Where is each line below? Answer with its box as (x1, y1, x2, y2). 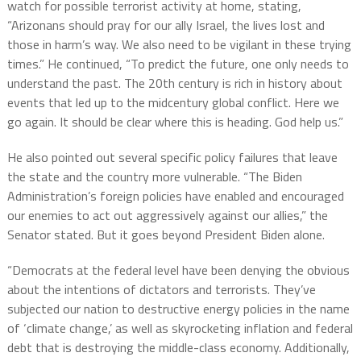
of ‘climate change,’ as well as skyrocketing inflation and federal (6, 318, 353, 338)
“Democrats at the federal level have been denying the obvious (6, 260, 350, 280)
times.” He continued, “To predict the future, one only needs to (6, 54, 349, 73)
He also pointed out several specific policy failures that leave (6, 147, 338, 167)
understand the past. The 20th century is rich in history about (6, 73, 342, 93)
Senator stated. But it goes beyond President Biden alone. (6, 225, 325, 244)
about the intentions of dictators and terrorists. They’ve (6, 280, 316, 299)
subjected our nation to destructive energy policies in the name (6, 299, 350, 318)
